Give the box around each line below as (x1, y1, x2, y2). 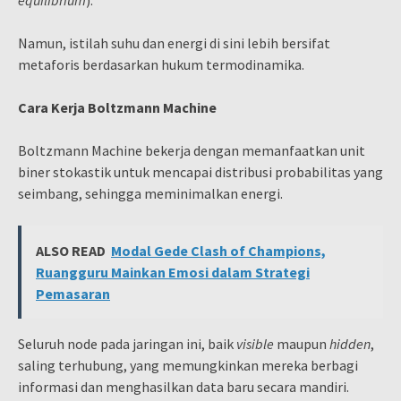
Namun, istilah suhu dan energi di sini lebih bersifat (18, 34, 330, 52)
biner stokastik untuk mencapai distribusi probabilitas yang (18, 163, 383, 181)
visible (236, 335, 274, 353)
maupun (274, 335, 329, 353)
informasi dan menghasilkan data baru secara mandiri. (18, 378, 349, 396)
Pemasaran (36, 285, 110, 303)
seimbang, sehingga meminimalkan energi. (18, 184, 283, 202)
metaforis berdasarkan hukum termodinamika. (18, 55, 304, 73)
